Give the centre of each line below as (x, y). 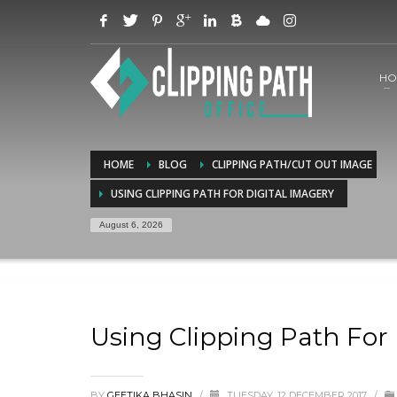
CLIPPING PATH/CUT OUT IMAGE (292, 164)
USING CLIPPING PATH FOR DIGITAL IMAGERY (222, 194)
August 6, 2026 (131, 225)
